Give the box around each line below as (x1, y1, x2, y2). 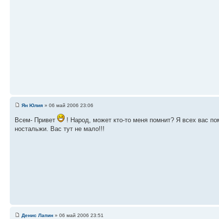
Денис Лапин (22, 212, 53, 218)
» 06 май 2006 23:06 (43, 102, 93, 108)
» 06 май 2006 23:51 (53, 212, 104, 218)
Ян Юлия (22, 102, 43, 108)
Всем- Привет (15, 116, 57, 124)
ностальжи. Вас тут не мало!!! (15, 125, 105, 132)
